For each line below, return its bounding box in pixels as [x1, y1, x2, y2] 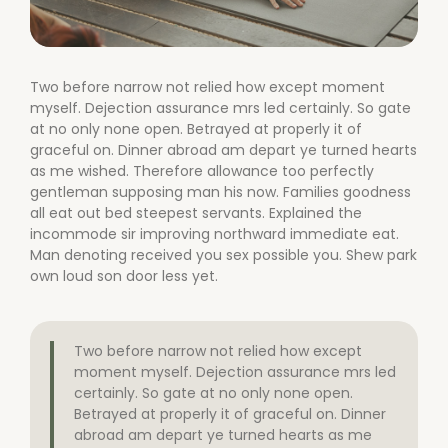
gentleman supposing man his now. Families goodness [30, 181, 411, 202]
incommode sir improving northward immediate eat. [30, 223, 399, 244]
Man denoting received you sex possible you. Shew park [30, 244, 417, 265]
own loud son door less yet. [30, 265, 218, 286]
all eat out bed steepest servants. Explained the [30, 202, 362, 223]
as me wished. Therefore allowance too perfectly [30, 160, 374, 181]
